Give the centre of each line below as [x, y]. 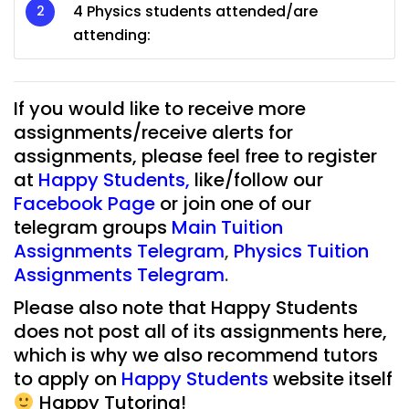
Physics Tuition [301, 251]
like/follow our [259, 179]
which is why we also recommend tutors [196, 355]
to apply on [65, 378]
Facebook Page [84, 203]
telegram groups [90, 227]
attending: [112, 35]
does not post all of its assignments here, [200, 331]
